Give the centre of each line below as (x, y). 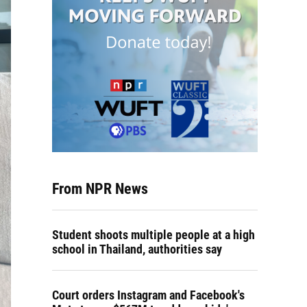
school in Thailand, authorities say (137, 249)
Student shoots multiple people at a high (153, 235)
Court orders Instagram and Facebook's (148, 295)
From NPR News (100, 189)
